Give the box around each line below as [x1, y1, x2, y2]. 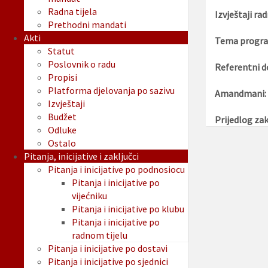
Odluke [48, 124, 77, 136]
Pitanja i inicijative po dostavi [48, 242, 167, 255]
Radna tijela [48, 5, 97, 18]
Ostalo [48, 137, 76, 150]
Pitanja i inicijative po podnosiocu [48, 163, 185, 176]
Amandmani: [214, 87, 266, 100]
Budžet [48, 111, 77, 123]
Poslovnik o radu [48, 58, 115, 71]
